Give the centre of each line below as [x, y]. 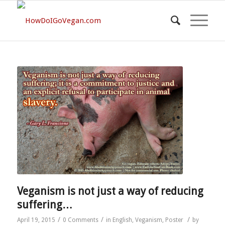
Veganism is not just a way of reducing [110, 191]
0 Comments [80, 220]
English [122, 220]
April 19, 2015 [36, 220]
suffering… [45, 204]
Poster [174, 220]
